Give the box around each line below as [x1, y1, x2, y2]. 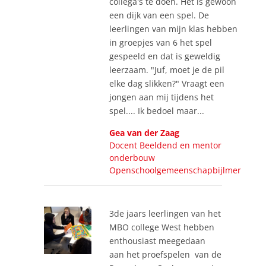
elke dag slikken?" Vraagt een [109, 77, 224, 89]
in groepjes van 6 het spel [109, 36, 212, 48]
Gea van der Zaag [109, 126, 179, 138]
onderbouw [109, 151, 155, 163]
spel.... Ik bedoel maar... [109, 104, 204, 116]
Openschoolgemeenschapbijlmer [109, 164, 241, 176]
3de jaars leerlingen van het [109, 207, 221, 219]
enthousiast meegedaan [109, 235, 205, 246]
